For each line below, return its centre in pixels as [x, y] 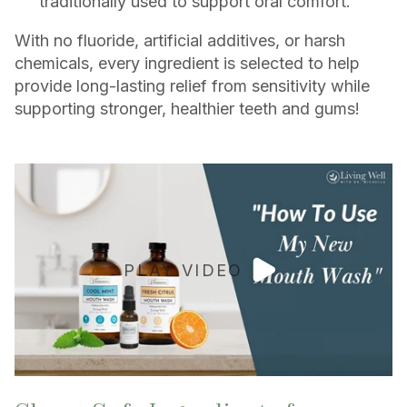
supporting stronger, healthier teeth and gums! [187, 109]
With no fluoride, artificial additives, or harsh [180, 41]
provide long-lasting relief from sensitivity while [192, 86]
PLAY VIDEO [184, 270]
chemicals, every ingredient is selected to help [187, 64]
